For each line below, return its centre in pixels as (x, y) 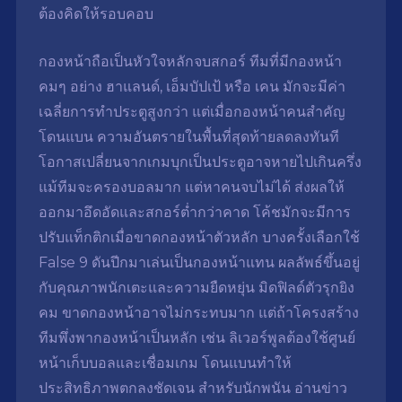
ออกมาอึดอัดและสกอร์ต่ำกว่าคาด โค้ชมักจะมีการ (194, 213)
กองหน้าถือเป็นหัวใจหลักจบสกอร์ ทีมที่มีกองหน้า (190, 62)
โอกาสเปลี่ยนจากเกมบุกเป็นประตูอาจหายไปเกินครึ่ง (200, 162)
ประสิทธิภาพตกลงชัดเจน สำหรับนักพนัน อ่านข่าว (192, 389)
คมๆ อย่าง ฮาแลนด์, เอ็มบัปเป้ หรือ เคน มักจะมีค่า (192, 87)
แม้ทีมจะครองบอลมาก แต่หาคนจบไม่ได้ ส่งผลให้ (191, 188)
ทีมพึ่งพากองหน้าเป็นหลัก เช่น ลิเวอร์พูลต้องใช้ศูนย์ (197, 338)
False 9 (63, 263)
